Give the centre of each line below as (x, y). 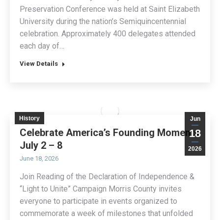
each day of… (42, 46)
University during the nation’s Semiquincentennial (103, 22)
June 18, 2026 (39, 159)
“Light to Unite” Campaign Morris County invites (101, 189)
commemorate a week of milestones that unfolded (106, 214)
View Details (39, 64)
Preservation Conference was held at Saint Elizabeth (110, 9)
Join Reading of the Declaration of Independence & (107, 177)
